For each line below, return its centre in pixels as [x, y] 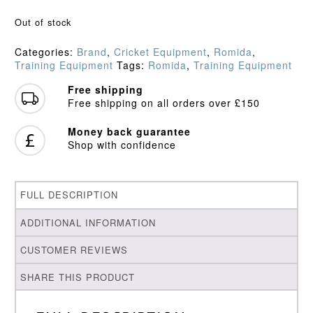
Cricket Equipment [160, 51]
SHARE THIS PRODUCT [78, 277]
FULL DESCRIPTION [70, 195]
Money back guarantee [129, 131]
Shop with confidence [122, 144]
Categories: [45, 51]
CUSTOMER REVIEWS [74, 249]
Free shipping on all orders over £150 [163, 102]
